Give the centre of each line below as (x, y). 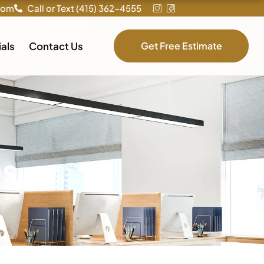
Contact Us (56, 46)
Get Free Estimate (181, 46)
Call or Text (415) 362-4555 (84, 8)
